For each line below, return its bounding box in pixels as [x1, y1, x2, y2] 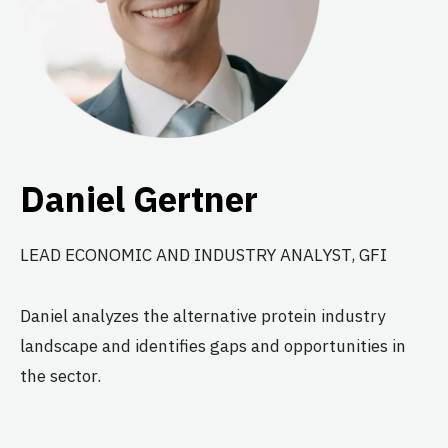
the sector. [20, 364, 101, 387]
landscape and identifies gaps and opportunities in [20, 334, 406, 357]
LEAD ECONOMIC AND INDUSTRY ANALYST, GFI [20, 244, 387, 267]
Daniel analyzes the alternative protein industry [20, 304, 385, 327]
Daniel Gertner [20, 176, 258, 223]
